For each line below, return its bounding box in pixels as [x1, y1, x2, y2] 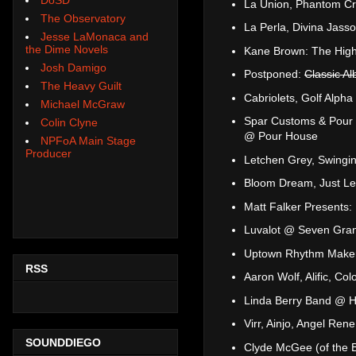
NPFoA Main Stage [41, 133, 136, 147]
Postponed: [244, 68, 304, 81]
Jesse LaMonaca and [41, 29, 149, 43]
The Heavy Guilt [41, 79, 122, 92]
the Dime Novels [25, 42, 108, 56]
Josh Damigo [41, 60, 106, 74]
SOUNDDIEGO [25, 336, 101, 350]
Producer [25, 146, 72, 160]
